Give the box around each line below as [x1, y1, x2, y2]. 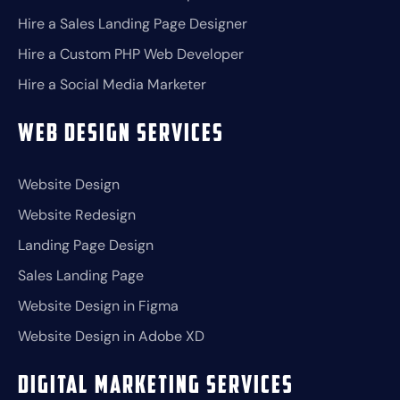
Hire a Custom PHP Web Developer [18, 45, 244, 64]
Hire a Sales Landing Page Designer [18, 14, 247, 34]
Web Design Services [18, 122, 224, 148]
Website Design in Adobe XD [18, 327, 204, 346]
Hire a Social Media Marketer [18, 75, 206, 95]
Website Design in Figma [18, 296, 179, 316]
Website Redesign [18, 205, 136, 225]
